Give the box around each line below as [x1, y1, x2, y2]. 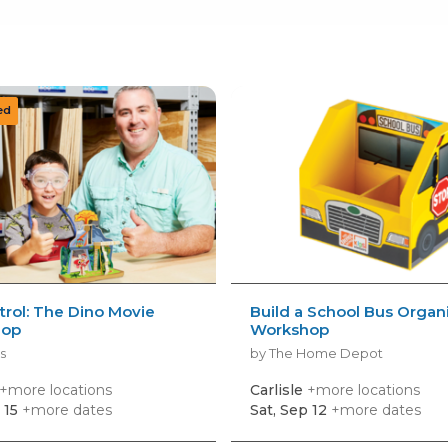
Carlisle [250, 380, 308, 399]
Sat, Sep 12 [250, 400, 328, 419]
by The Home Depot [250, 344, 384, 361]
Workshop [250, 319, 330, 339]
